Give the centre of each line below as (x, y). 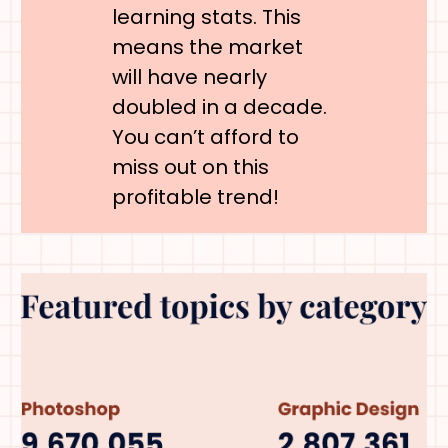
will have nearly (189, 76)
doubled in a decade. (219, 106)
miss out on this (190, 166)
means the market (207, 46)
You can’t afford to (205, 136)
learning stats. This (206, 16)
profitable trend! (195, 196)
